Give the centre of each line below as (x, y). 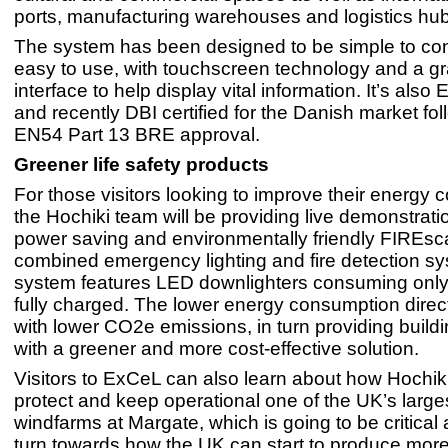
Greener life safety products (141, 165)
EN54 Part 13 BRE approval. (137, 135)
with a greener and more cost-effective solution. (216, 349)
